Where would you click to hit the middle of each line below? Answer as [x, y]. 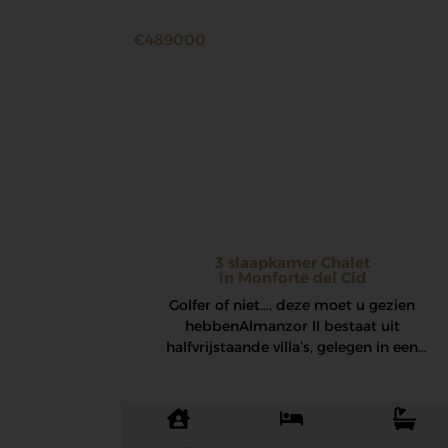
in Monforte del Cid [292, 277]
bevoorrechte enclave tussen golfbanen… [292, 367]
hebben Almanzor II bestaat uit [292, 325]
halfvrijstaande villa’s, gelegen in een [292, 346]
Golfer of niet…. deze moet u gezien [292, 304]
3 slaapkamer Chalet [292, 262]
